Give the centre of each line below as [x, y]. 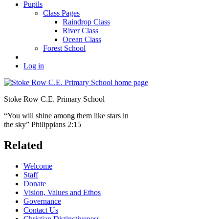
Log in [34, 66]
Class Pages [61, 13]
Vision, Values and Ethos [62, 193]
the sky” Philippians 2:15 [43, 125]
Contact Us [41, 210]
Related [23, 145]
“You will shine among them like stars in [66, 116]
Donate [35, 184]
